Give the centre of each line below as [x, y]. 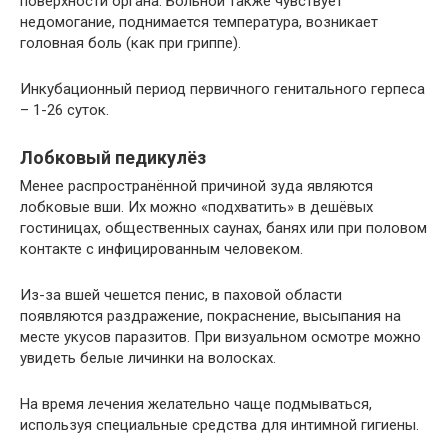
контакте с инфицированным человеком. [161, 249]
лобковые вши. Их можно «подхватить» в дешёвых [196, 207]
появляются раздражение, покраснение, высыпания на [210, 316]
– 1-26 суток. [64, 110]
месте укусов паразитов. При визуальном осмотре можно [220, 337]
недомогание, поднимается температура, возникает [199, 22]
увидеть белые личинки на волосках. [148, 358]
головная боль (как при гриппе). [130, 43]
